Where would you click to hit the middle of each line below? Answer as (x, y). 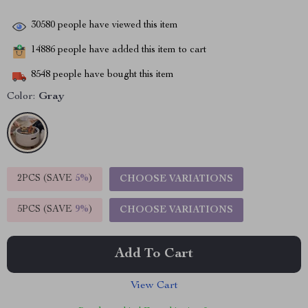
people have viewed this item (117, 26)
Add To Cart (154, 254)
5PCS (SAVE (46, 210)
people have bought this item (112, 75)
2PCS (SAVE (46, 179)
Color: (21, 97)
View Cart (154, 286)
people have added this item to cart (131, 51)
